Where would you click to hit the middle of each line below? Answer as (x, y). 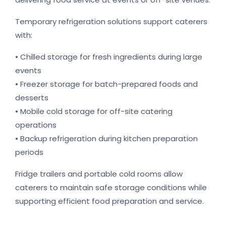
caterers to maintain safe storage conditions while (111, 188)
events (28, 71)
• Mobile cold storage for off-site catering (94, 111)
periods (29, 152)
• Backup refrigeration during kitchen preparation (106, 139)
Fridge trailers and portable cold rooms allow (99, 174)
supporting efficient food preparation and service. (109, 201)
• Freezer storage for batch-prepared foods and (106, 84)
